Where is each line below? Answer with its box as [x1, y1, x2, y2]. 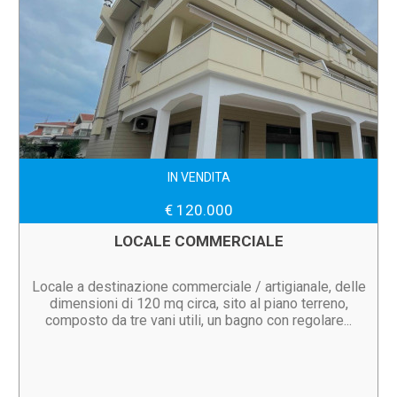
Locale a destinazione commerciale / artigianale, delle [31, 278, 366, 295]
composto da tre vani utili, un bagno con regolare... [45, 312, 352, 329]
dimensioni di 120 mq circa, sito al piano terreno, [49, 295, 348, 312]
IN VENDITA [167, 170, 230, 184]
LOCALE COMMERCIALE [113, 232, 284, 250]
